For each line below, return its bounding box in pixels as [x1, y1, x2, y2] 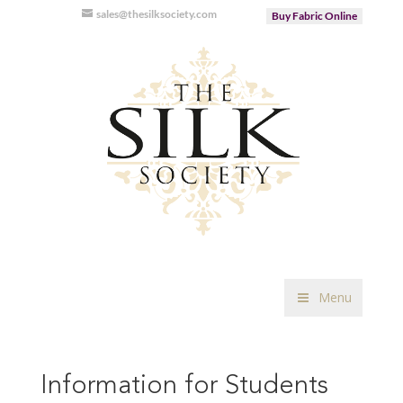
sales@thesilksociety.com [96, 7, 218, 21]
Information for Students [40, 373, 328, 399]
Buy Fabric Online [272, 9, 358, 22]
